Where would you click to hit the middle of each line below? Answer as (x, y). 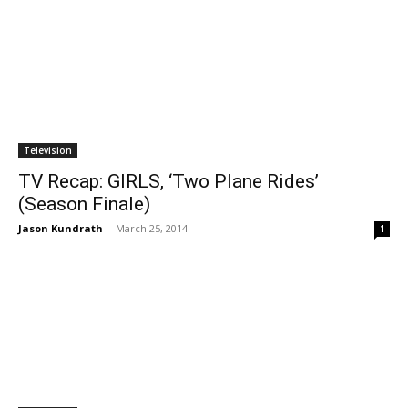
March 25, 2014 (152, 228)
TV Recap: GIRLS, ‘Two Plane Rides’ (168, 181)
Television (48, 150)
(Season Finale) (84, 204)
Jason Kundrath (61, 228)
